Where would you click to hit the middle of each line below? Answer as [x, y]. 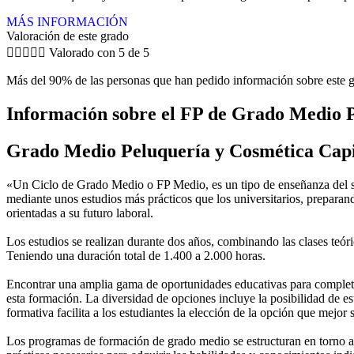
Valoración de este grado [68, 36]
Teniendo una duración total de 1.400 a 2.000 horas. [136, 255]
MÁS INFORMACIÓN [67, 21]
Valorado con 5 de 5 [99, 52]
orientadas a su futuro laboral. [80, 213]
